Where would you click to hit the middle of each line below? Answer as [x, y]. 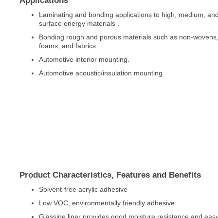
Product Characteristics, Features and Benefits [110, 175]
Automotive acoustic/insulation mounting [100, 73]
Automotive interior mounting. [84, 59]
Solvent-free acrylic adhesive [83, 190]
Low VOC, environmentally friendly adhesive [107, 203]
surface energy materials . [79, 23]
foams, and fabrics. [68, 45]
